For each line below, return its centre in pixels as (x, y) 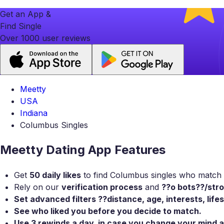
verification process (102, 187)
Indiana (34, 113)
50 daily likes (55, 175)
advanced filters (63, 199)
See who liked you (50, 211)
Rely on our (38, 187)
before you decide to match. (144, 211)
